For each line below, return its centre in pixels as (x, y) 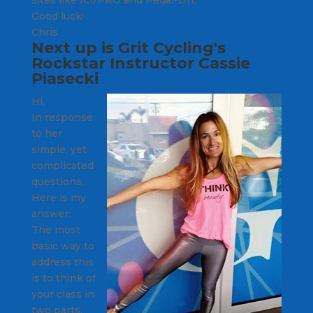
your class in (63, 294)
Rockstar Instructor (115, 63)
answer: (51, 213)
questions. (59, 181)
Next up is (74, 48)
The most (56, 230)
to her (46, 133)
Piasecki (67, 78)
